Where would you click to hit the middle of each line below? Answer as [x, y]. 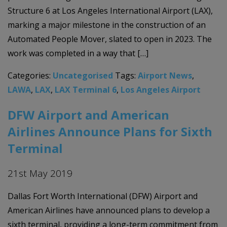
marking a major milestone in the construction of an [107, 25]
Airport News [165, 75]
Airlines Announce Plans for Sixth [110, 132]
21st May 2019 [40, 173]
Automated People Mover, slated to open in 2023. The [110, 39]
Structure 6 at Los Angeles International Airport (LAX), [110, 10]
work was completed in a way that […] [78, 53]
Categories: [30, 75]
